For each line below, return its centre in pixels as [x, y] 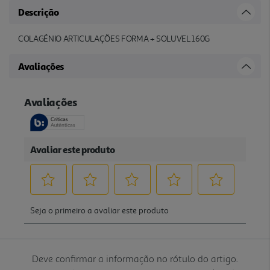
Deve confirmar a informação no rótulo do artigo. [135, 258]
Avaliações [41, 66]
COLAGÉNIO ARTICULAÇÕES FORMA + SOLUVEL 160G [114, 39]
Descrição [39, 12]
